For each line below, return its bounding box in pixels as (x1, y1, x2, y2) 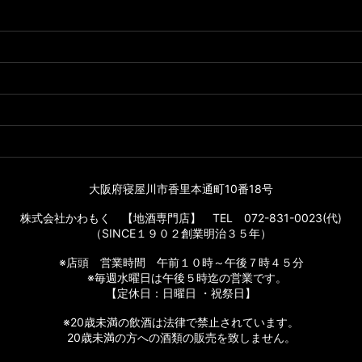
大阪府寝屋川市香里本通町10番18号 (89, 182, 273, 196)
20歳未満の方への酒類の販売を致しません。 (66, 330, 296, 344)
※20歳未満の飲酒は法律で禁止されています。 (63, 315, 299, 329)
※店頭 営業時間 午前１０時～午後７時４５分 (58, 255, 304, 269)
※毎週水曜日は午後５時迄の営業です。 (75, 271, 287, 284)
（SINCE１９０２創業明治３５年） (90, 226, 271, 240)
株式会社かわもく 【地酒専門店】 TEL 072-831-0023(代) (20, 211, 342, 225)
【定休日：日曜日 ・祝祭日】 (106, 286, 256, 300)
